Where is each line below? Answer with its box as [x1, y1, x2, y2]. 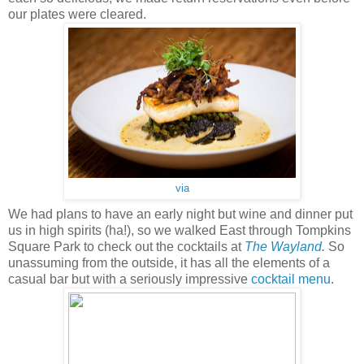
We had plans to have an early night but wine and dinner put [8, 206, 353, 221]
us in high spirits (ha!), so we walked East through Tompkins [8, 223, 351, 237]
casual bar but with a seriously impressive [8, 271, 251, 286]
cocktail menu [251, 271, 331, 286]
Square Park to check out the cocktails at [8, 239, 245, 253]
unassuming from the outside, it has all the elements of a [8, 255, 330, 270]
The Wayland [245, 239, 322, 253]
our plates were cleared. [8, 6, 149, 21]
